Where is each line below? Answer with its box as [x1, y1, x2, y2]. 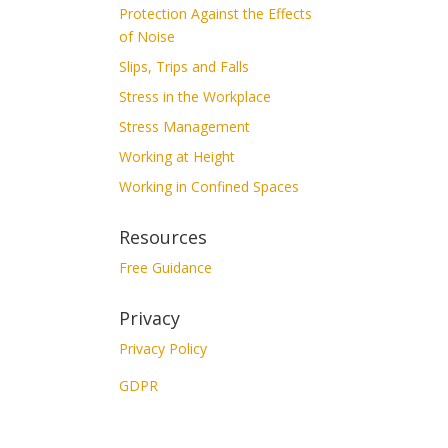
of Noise [119, 26, 176, 46]
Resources [119, 224, 208, 249]
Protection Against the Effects [119, 3, 313, 23]
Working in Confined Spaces [119, 176, 300, 196]
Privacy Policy [119, 338, 208, 358]
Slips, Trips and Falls [119, 56, 250, 76]
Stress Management [119, 116, 251, 136]
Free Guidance [119, 257, 213, 277]
